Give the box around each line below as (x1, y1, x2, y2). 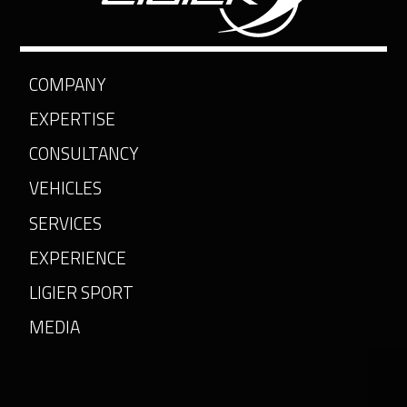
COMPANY (28, 70, 106, 97)
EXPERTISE (28, 104, 115, 132)
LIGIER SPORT (28, 278, 134, 305)
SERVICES (28, 209, 102, 236)
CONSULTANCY (28, 140, 139, 167)
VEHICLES (28, 174, 102, 202)
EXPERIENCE (28, 243, 126, 271)
